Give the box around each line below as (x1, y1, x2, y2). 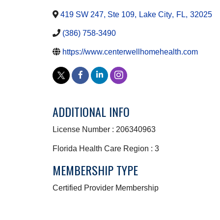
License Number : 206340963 (53, 125, 156, 134)
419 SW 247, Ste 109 (60, 10, 135, 19)
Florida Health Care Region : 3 (53, 144, 159, 153)
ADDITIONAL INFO (53, 102, 130, 120)
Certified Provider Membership (53, 183, 159, 192)
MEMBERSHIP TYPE (53, 161, 138, 179)
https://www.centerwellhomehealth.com (62, 48, 198, 56)
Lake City (139, 10, 172, 19)
